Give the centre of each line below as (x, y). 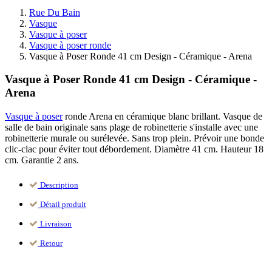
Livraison (56, 224)
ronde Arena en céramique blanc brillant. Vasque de (162, 117)
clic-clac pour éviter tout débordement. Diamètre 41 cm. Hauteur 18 (134, 149)
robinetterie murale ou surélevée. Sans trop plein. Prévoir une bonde (134, 138)
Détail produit (63, 205)
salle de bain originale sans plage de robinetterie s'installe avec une (131, 127)
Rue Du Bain (55, 12)
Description (59, 185)
